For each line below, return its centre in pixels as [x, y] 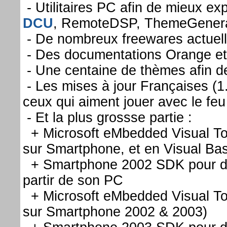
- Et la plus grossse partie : [107, 117]
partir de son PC [73, 180]
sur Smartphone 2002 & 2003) [115, 212]
